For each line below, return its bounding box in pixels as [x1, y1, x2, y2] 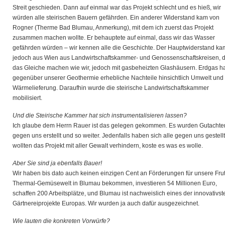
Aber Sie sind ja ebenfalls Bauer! [13, 160, 102, 167]
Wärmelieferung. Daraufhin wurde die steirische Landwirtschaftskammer [13, 84, 209, 91]
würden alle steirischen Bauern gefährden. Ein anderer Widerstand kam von [13, 14, 219, 21]
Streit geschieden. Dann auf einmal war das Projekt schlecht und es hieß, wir [13, 4, 221, 11]
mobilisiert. [13, 94, 42, 101]
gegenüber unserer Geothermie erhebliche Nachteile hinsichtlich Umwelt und [13, 74, 223, 81]
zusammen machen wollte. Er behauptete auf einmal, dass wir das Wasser [13, 34, 215, 41]
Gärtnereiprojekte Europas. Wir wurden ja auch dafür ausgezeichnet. [13, 200, 199, 207]
